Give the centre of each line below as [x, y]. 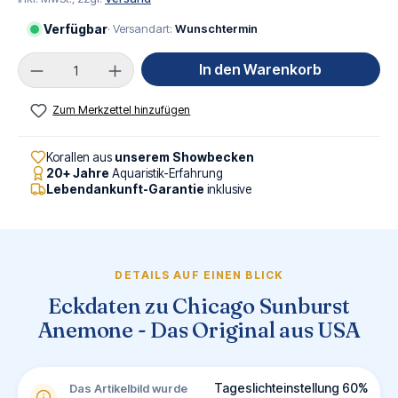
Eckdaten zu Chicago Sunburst [199, 306]
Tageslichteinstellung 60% [291, 388]
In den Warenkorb [261, 69]
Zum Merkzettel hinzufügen [122, 110]
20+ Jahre [78, 174]
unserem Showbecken [184, 158]
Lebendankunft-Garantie [125, 190]
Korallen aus [80, 158]
